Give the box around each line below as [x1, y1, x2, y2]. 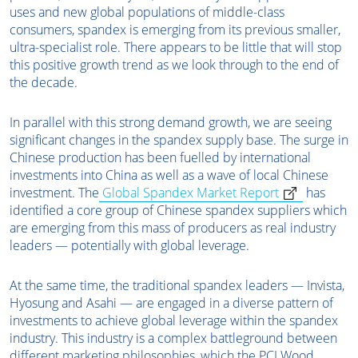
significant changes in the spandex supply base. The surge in [10, 131, 348, 149]
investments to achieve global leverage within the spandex [10, 312, 338, 329]
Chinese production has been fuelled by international [10, 149, 311, 166]
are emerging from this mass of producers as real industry [10, 219, 336, 237]
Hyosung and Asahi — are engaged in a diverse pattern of [10, 294, 333, 312]
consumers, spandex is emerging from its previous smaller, [10, 21, 340, 38]
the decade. [10, 74, 78, 91]
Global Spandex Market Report [99, 184, 279, 201]
